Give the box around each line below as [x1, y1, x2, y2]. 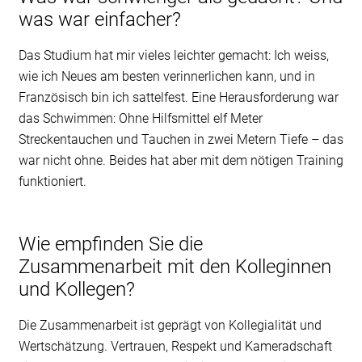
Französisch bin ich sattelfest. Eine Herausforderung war [18, 89, 339, 105]
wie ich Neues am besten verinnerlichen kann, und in [18, 68, 315, 84]
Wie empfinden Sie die [18, 232, 203, 255]
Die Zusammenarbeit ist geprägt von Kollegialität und [18, 317, 322, 333]
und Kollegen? [18, 277, 135, 301]
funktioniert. [18, 173, 86, 189]
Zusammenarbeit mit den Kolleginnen [18, 255, 331, 278]
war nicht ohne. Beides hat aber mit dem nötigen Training [18, 152, 343, 168]
